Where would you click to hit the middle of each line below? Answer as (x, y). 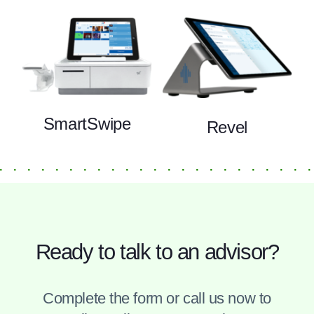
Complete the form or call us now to (157, 298)
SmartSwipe (87, 123)
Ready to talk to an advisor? (157, 252)
